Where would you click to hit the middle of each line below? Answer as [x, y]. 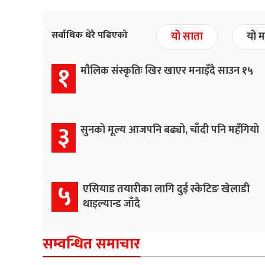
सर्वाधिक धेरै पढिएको [90, 35]
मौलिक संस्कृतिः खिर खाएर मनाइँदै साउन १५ [167, 71]
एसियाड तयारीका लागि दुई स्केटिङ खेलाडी [166, 189]
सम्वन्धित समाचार [91, 244]
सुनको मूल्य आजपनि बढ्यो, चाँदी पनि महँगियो [170, 130]
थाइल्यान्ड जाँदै [112, 204]
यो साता [187, 36]
